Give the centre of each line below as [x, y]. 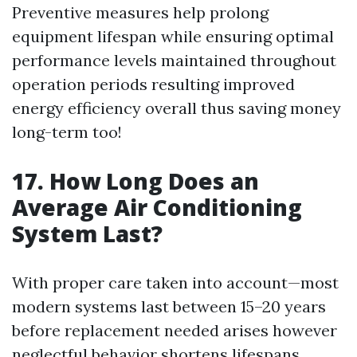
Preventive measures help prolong [140, 13]
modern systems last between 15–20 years [169, 307]
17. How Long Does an [135, 181]
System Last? [87, 234]
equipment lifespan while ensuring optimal [173, 37]
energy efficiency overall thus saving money [177, 108]
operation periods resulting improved [153, 84]
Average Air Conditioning [157, 208]
